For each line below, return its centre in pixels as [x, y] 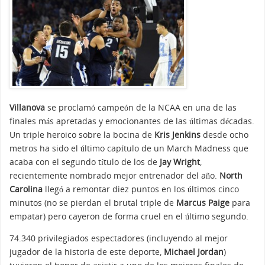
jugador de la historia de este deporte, [87, 252]
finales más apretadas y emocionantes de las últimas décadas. [132, 121]
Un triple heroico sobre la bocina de [82, 135]
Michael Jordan [194, 252]
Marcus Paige [203, 203]
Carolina [26, 189]
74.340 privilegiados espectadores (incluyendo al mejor [119, 238]
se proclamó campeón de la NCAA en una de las [141, 108]
